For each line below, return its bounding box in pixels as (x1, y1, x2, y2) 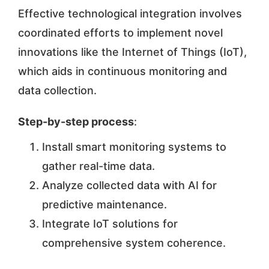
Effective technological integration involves (17, 7, 242, 20)
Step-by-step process (17, 115, 134, 128)
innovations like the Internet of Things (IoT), (17, 45, 247, 58)
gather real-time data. (41, 159, 155, 172)
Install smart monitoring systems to (41, 140, 226, 153)
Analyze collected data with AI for (41, 178, 217, 192)
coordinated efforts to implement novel (17, 26, 223, 39)
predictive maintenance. (41, 198, 167, 211)
